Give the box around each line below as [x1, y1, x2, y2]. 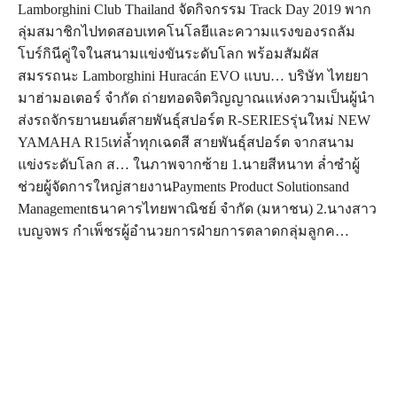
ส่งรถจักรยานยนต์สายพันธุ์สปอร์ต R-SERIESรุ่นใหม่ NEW [18, 113, 370, 128]
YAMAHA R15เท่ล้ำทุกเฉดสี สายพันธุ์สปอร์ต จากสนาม [18, 135, 354, 151]
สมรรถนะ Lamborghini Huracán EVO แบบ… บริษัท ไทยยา [18, 68, 369, 84]
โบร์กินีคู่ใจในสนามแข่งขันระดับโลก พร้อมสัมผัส [18, 46, 319, 62]
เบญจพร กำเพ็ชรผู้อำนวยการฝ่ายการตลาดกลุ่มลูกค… [18, 223, 349, 239]
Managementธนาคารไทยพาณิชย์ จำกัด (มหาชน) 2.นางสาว [18, 201, 377, 217]
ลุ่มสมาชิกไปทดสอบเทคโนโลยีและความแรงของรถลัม [18, 24, 355, 40]
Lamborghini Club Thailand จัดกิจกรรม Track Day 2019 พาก [18, 2, 371, 18]
